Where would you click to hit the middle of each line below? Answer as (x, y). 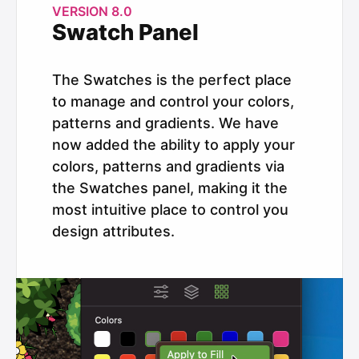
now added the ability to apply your (173, 144)
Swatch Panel (125, 32)
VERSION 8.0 (92, 11)
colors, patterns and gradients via (168, 166)
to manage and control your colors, (173, 101)
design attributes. (113, 231)
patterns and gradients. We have (165, 123)
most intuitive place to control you (170, 209)
